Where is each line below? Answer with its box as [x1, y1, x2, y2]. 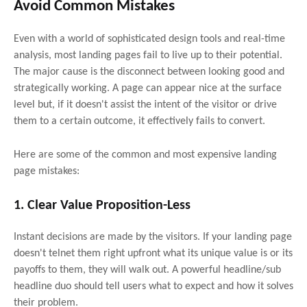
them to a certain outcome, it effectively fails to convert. [14, 115, 265, 127]
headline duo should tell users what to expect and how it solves [14, 280, 293, 292]
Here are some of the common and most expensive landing [14, 149, 277, 160]
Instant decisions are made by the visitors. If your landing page [14, 231, 292, 243]
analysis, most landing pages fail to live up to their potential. [14, 49, 282, 61]
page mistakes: [14, 165, 79, 177]
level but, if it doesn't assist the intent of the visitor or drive [14, 99, 277, 110]
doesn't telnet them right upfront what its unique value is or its [14, 247, 293, 259]
